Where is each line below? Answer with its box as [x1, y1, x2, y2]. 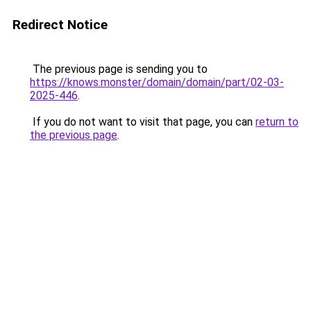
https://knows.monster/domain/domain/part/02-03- [30, 76, 284, 89]
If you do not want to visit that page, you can [30, 115, 255, 128]
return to [255, 115, 299, 128]
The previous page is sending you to [30, 62, 208, 76]
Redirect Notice [12, 17, 108, 33]
